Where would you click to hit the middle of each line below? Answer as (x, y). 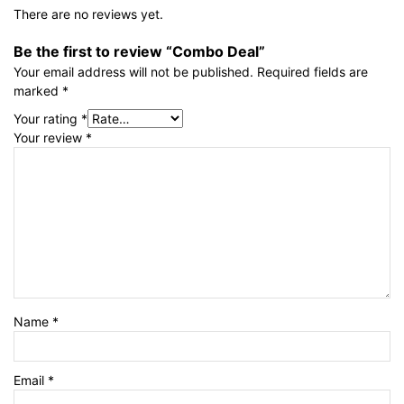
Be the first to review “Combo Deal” (139, 51)
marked (38, 91)
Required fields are (312, 72)
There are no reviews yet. (88, 14)
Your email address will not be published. (133, 72)
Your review (50, 138)
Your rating (47, 119)
